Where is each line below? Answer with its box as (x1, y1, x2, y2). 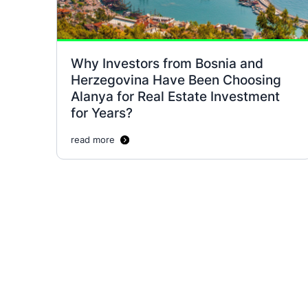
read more (71, 134, 115, 145)
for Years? (71, 104, 133, 121)
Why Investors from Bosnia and (71, 54, 263, 71)
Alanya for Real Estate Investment (71, 87, 280, 104)
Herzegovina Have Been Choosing (71, 71, 281, 88)
